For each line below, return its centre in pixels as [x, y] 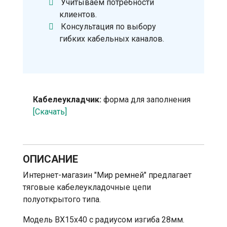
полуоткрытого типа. [62, 200]
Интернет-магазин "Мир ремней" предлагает [107, 175]
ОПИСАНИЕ [50, 159]
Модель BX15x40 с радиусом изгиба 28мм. [104, 220]
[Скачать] [50, 112]
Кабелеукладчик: [67, 100]
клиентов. [78, 15]
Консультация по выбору [109, 27]
